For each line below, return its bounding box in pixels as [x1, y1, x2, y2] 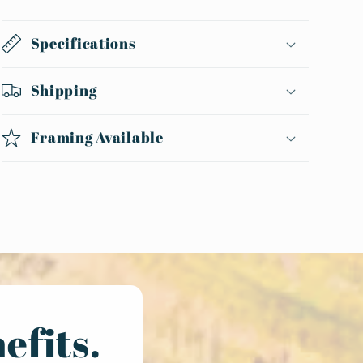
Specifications [30, 33, 136, 53]
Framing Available [30, 127, 164, 147]
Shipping [30, 80, 97, 100]
